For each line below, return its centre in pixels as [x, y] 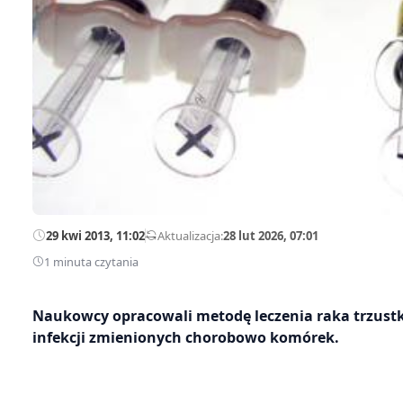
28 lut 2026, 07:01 [271, 235]
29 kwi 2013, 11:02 [95, 235]
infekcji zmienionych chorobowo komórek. [186, 337]
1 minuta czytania [91, 261]
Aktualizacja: [190, 235]
